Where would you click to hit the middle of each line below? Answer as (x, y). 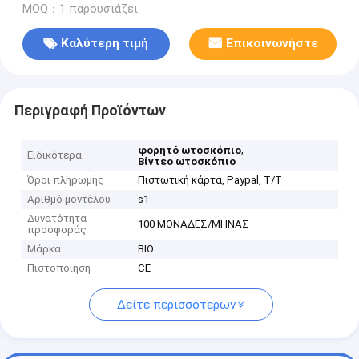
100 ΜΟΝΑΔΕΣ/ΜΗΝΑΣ (194, 224)
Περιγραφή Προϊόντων (90, 110)
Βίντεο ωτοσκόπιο (187, 162)
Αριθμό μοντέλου (69, 200)
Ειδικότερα (55, 155)
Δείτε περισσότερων (176, 305)
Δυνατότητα (57, 219)
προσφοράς (57, 230)
